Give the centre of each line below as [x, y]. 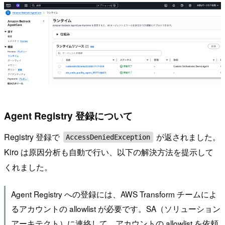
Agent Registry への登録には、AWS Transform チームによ [114, 194]
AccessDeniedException [108, 137]
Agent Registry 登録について [68, 116]
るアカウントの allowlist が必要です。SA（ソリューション [116, 209]
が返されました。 [188, 137]
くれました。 [28, 167]
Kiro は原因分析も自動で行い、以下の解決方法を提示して [109, 152]
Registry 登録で [33, 137]
